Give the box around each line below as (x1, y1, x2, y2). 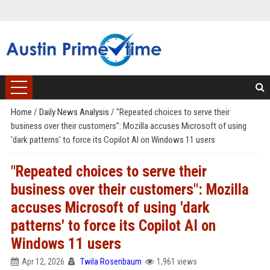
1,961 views (156, 257, 197, 266)
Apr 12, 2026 (21, 257, 64, 266)
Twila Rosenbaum (80, 257, 142, 266)
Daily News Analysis (39, 107, 111, 118)
